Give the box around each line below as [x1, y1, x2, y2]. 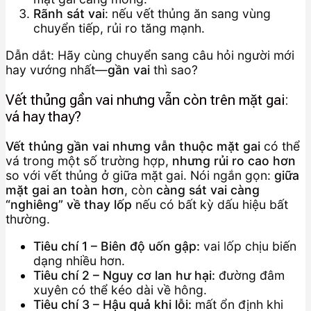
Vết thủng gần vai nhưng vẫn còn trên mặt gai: [6, 91, 289, 108]
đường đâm [215, 267, 285, 283]
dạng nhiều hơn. [33, 253, 125, 268]
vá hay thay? [6, 108, 81, 125]
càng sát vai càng [156, 183, 260, 198]
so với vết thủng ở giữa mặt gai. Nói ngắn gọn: [6, 168, 274, 183]
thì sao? [150, 62, 198, 77]
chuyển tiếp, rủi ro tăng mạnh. [33, 21, 205, 36]
